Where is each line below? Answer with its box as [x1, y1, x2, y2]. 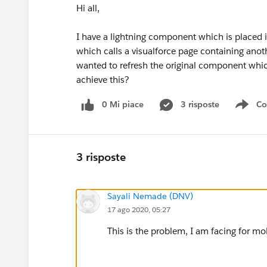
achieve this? [76, 74, 129, 85]
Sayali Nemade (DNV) [107, 190, 193, 201]
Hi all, [76, 2, 100, 14]
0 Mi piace [102, 99, 144, 110]
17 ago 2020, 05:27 [107, 204, 170, 215]
